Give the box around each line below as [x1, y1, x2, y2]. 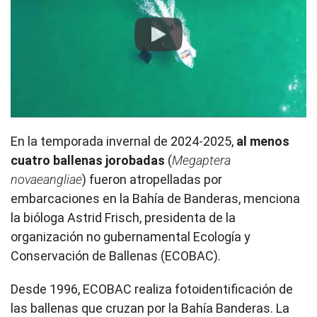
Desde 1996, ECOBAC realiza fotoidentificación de [11, 282, 293, 297]
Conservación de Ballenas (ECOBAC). [11, 248, 221, 264]
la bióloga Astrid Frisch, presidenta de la [11, 210, 236, 226]
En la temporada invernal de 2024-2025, [11, 134, 236, 149]
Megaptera [172, 153, 231, 168]
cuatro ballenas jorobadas [11, 153, 165, 168]
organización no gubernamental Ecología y [11, 229, 250, 245]
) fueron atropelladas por [82, 172, 222, 188]
